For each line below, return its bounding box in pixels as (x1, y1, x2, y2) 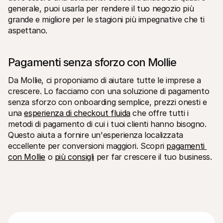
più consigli (54, 151, 95, 162)
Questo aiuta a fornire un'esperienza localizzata (8, 129, 183, 140)
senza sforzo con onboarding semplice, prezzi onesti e (8, 97, 207, 107)
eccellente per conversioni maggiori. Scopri (8, 140, 167, 151)
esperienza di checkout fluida (24, 108, 130, 118)
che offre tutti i (130, 108, 189, 118)
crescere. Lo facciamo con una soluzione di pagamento (8, 86, 210, 96)
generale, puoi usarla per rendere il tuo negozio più (8, 3, 194, 13)
